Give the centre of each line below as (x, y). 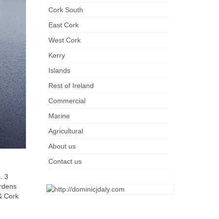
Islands (59, 70)
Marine (59, 116)
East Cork (63, 25)
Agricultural (66, 131)
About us (62, 146)
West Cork (64, 40)
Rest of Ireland (71, 86)
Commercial (67, 101)
